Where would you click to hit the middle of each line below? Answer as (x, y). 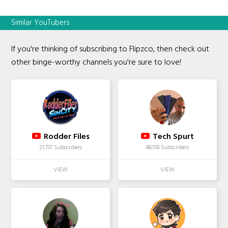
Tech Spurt (173, 137)
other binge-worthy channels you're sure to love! (96, 63)
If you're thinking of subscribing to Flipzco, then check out (110, 50)
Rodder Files (66, 137)
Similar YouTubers (41, 23)
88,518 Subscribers (167, 148)
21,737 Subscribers (61, 148)
